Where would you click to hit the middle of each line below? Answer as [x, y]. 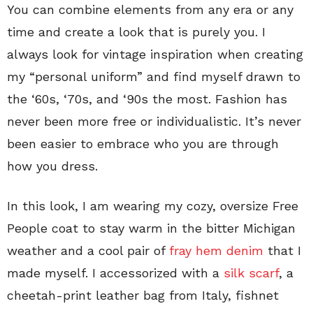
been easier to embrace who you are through [143, 143]
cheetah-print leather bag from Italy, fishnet [143, 295]
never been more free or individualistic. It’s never [154, 121]
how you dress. [52, 166]
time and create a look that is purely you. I [136, 31]
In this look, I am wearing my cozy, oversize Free [153, 205]
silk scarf [251, 272]
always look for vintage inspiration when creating [155, 54]
